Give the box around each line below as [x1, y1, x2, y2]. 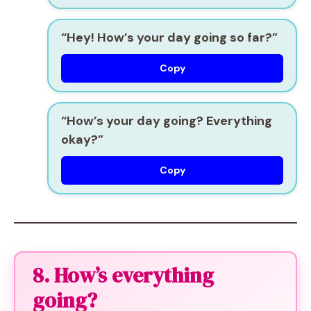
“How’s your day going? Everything [61, 112, 272, 129]
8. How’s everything [33, 261, 214, 289]
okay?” [61, 131, 103, 148]
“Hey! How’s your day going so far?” [61, 29, 278, 46]
